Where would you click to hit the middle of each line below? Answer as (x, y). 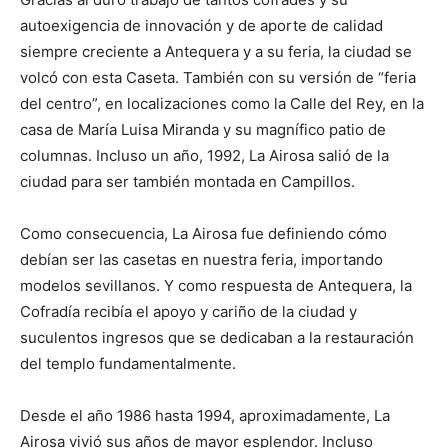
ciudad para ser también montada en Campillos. (189, 182)
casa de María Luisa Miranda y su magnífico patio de (203, 130)
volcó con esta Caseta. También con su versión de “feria (218, 78)
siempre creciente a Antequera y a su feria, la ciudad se (216, 52)
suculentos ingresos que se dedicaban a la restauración (217, 338)
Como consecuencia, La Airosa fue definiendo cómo (203, 234)
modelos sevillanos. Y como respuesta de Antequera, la (216, 286)
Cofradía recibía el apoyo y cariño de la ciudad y (188, 312)
